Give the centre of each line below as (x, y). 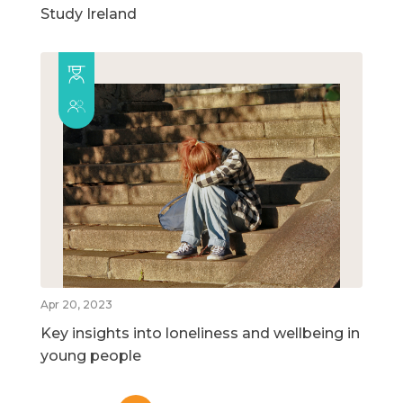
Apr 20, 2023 (76, 304)
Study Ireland (89, 14)
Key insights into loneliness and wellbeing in (200, 333)
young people (91, 355)
